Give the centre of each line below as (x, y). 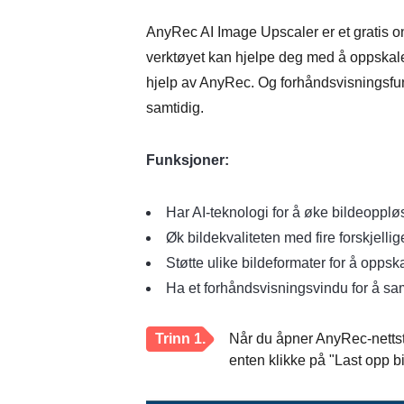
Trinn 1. (180, 339)
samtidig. (175, 108)
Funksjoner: (188, 160)
